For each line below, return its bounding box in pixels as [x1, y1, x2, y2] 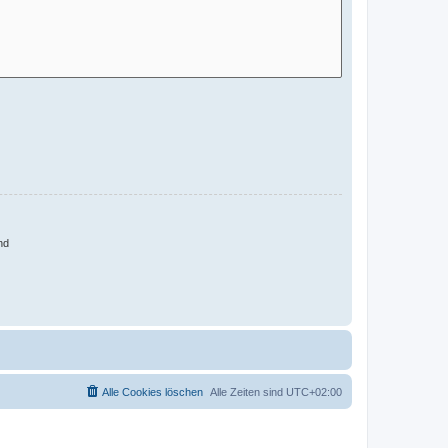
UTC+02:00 [286, 385, 342, 398]
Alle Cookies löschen [102, 385, 203, 398]
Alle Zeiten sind [210, 385, 286, 398]
